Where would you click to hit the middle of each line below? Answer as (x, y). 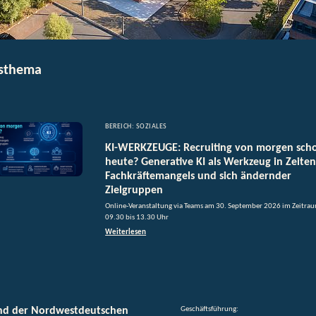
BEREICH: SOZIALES (136, 127)
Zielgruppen (134, 190)
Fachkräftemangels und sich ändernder (199, 176)
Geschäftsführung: (209, 309)
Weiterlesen (126, 232)
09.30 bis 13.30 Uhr (137, 218)
